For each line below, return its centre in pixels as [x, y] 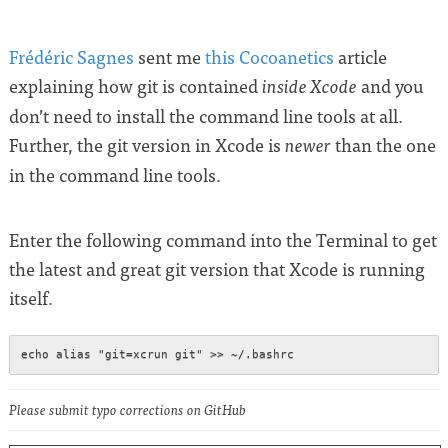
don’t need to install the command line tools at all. [206, 115]
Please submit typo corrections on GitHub [127, 410]
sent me [169, 56]
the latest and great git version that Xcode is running [217, 268]
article [360, 56]
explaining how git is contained [135, 85]
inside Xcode [309, 86]
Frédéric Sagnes [71, 56]
